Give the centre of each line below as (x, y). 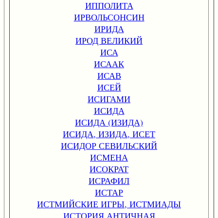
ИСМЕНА (109, 157)
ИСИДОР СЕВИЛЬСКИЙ (109, 145)
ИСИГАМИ (109, 99)
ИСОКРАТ (109, 169)
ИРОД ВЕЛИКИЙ (109, 40)
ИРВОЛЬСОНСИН (109, 17)
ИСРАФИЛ (109, 181)
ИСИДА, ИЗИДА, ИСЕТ (109, 134)
